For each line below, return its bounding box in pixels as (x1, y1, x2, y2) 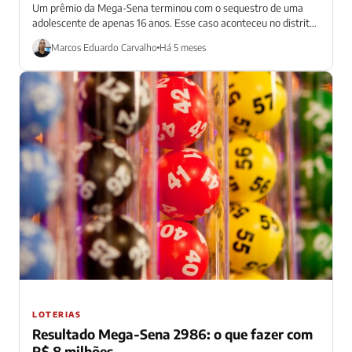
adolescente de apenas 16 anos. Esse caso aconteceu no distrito (32, 16, 315, 29)
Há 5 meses (159, 42, 206, 54)
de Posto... (32, 31, 79, 44)
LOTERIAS (32, 310, 81, 320)
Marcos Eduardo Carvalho (51, 42, 157, 54)
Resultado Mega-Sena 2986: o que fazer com (32, 325, 313, 343)
